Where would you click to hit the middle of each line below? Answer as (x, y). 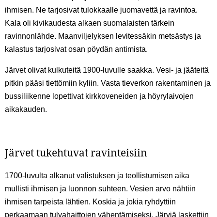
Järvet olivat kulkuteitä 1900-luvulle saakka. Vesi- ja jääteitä (107, 70)
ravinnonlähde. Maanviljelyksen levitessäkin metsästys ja (103, 36)
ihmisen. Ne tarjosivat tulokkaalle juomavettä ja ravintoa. (101, 10)
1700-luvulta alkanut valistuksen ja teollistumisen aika (97, 176)
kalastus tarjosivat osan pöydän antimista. (76, 49)
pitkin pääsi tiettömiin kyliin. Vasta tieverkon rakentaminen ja (108, 83)
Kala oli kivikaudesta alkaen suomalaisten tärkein (90, 23)
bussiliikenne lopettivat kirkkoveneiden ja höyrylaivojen (99, 96)
